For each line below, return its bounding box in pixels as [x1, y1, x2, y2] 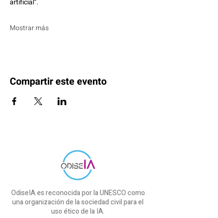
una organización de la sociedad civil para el [12, 197, 144, 207]
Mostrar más [10, 23, 49, 33]
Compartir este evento [10, 74, 107, 89]
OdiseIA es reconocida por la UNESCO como [11, 188, 145, 198]
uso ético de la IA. [51, 206, 105, 217]
